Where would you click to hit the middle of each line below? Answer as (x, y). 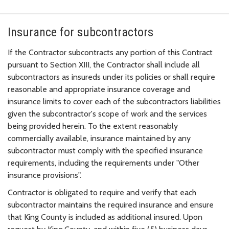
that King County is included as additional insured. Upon (105, 217)
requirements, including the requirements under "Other (104, 163)
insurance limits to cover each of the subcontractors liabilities (114, 101)
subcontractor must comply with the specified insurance (105, 150)
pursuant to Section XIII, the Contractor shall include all (104, 64)
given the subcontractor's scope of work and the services (107, 113)
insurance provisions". (44, 175)
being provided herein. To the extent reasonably (93, 126)
